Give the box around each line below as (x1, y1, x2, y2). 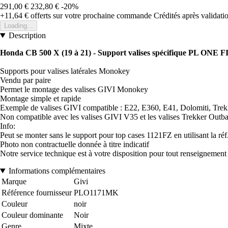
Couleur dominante (2, 211, 63, 220)
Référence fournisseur (2, 188, 72, 197)
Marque (2, 177, 26, 186)
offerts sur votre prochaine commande (28, 11, 152, 20)
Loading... (4, 22, 33, 30)
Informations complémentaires (8, 166, 105, 176)
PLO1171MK (74, 188, 119, 197)
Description (8, 31, 46, 40)
